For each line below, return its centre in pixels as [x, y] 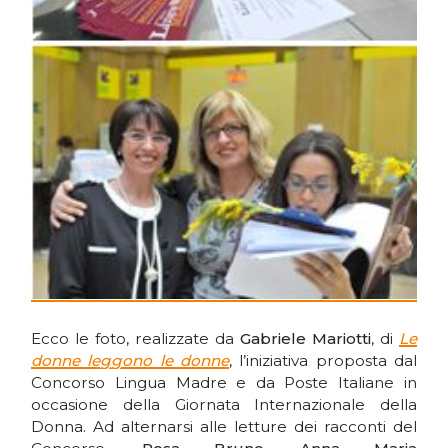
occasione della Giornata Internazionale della [224, 404]
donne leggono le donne [130, 360]
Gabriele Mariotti [305, 338]
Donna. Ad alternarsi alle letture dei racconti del [224, 426]
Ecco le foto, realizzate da [135, 338]
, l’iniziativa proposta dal [323, 360]
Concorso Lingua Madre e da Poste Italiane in [224, 382]
